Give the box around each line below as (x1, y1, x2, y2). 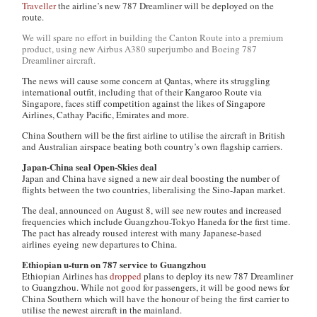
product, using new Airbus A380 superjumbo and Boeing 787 (22, 42, 258, 55)
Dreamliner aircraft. (22, 54, 96, 67)
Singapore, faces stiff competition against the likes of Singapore (22, 97, 266, 110)
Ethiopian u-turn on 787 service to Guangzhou (22, 258, 207, 271)
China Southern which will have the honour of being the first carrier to (22, 292, 290, 305)
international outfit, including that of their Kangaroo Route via (22, 86, 263, 98)
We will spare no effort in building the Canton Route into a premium (22, 31, 284, 44)
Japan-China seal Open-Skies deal (22, 160, 158, 173)
